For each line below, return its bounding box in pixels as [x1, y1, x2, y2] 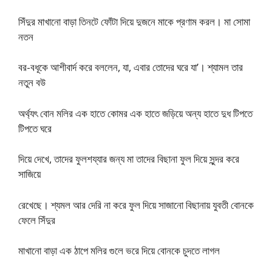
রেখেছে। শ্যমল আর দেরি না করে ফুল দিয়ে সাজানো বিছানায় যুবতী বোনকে [18, 197, 254, 212]
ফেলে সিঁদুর [18, 212, 55, 227]
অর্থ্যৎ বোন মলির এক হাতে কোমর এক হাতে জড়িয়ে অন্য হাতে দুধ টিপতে [18, 106, 253, 120]
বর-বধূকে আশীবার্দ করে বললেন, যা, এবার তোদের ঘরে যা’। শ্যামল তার [18, 60, 243, 74]
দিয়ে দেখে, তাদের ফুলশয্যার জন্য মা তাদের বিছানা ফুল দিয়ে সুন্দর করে [18, 152, 239, 166]
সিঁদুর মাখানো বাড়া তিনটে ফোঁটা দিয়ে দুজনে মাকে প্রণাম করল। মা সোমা [18, 14, 250, 29]
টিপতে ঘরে [18, 121, 52, 135]
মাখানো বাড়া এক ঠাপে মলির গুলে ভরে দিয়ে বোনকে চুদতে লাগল [18, 243, 220, 257]
